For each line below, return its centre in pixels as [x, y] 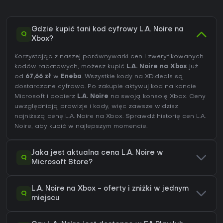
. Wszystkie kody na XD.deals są [132, 77]
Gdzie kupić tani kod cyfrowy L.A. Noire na [108, 30]
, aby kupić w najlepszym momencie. [89, 127]
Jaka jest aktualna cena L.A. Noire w [97, 153]
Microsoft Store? [62, 163]
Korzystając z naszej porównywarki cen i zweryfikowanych [109, 57]
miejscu [46, 199]
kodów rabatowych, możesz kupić [70, 67]
